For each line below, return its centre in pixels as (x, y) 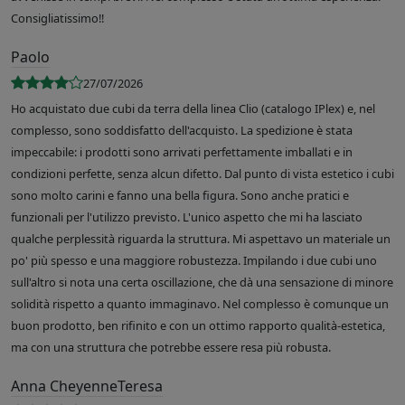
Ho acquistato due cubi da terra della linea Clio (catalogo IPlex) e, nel (193, 109)
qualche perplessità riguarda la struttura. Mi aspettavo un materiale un (201, 239)
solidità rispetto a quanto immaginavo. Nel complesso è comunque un (200, 304)
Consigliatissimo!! (57, 19)
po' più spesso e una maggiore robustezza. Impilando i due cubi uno (194, 261)
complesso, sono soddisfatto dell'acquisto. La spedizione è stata (182, 131)
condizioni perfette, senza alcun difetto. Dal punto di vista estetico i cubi (202, 174)
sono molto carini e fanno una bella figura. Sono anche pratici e (180, 196)
